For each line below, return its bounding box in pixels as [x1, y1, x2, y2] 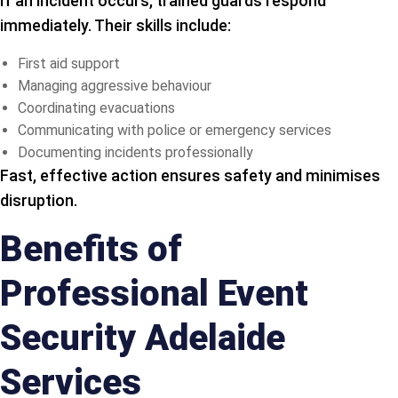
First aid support [18, 54, 120, 72]
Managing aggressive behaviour [18, 76, 211, 94]
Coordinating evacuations [18, 99, 175, 116]
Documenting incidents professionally [18, 143, 253, 161]
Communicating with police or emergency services [18, 121, 331, 139]
